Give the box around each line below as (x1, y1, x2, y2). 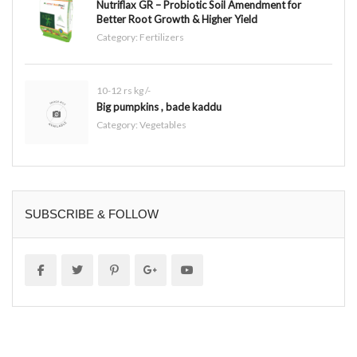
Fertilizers (139, 31, 184, 43)
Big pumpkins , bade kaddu (96, 100, 222, 113)
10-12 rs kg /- (96, 84, 151, 96)
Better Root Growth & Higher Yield (96, 13, 257, 25)
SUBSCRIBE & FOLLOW (25, 207, 159, 221)
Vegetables (139, 119, 186, 131)
